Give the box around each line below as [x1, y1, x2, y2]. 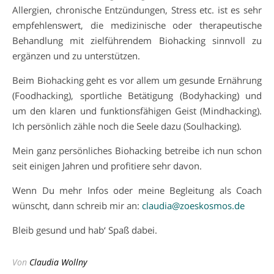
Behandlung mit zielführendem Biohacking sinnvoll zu [12, 34, 262, 46]
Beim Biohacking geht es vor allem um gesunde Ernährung [12, 73, 262, 86]
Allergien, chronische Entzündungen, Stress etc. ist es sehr [12, 3, 262, 16]
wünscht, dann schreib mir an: [12, 199, 142, 212]
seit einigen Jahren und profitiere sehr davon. [12, 159, 202, 172]
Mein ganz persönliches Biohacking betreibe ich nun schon [12, 144, 262, 157]
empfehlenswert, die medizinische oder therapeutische [12, 18, 262, 31]
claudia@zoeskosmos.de [142, 199, 245, 212]
